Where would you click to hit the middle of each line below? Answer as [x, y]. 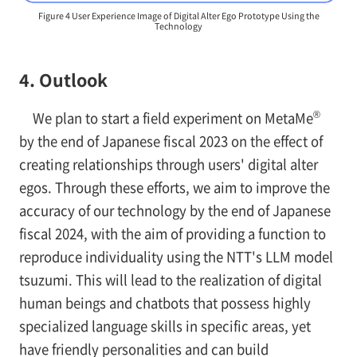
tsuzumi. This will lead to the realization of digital [170, 279]
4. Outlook [63, 80]
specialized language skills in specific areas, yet [165, 326]
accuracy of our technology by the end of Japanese [175, 210]
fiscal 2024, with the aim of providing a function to [172, 233]
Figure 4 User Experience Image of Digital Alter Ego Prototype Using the [178, 16]
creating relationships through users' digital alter [168, 164]
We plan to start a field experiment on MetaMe [173, 118]
